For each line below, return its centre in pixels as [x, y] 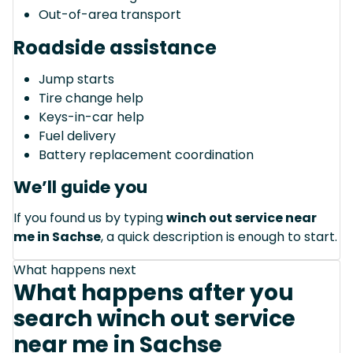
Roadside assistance [115, 47]
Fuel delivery [77, 136]
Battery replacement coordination [146, 154]
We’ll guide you [80, 187]
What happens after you [154, 292]
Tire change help [91, 98]
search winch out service [154, 318]
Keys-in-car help [91, 117]
